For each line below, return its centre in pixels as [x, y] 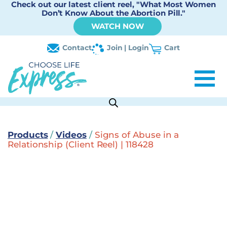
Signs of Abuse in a [137, 135]
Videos [71, 135]
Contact [77, 48]
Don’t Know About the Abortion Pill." [113, 13]
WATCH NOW [118, 26]
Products [28, 135]
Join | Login [128, 48]
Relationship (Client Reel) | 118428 [81, 144]
